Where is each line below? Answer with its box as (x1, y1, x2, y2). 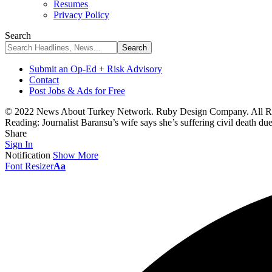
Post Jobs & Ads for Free (29, 86, 125, 96)
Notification (5, 150, 50, 160)
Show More (53, 150, 98, 160)
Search (5, 30, 31, 41)
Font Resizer (5, 161, 53, 171)
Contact (29, 75, 59, 85)
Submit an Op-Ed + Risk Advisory (29, 64, 162, 74)
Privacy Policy (53, 10, 109, 20)
